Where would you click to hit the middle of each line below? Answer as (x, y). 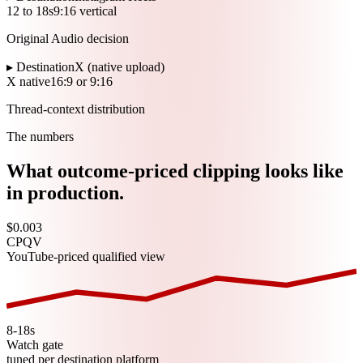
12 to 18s (30, 11)
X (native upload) (120, 67)
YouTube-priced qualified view (86, 257)
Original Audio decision (68, 39)
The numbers (40, 137)
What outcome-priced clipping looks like (175, 171)
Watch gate (35, 345)
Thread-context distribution (76, 109)
